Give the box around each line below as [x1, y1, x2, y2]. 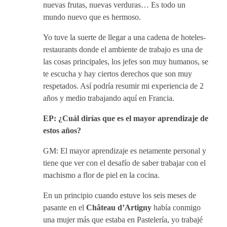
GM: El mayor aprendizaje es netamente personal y [43, 146, 206, 155]
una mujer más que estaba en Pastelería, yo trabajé [43, 215, 203, 224]
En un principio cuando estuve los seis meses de [43, 191, 196, 200]
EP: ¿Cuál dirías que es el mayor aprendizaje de [43, 114, 208, 123]
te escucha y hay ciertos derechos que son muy [43, 69, 192, 78]
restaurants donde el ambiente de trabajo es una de [43, 45, 203, 54]
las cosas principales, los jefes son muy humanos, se [43, 57, 208, 66]
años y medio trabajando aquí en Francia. [43, 94, 174, 102]
